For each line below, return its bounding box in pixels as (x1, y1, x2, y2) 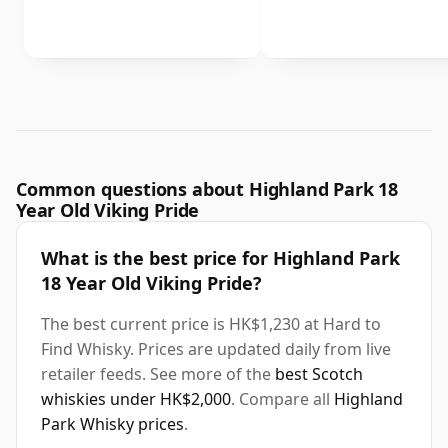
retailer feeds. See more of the (41, 363, 275, 386)
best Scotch (275, 363, 363, 386)
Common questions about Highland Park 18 (16, 177, 398, 202)
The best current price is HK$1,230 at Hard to (41, 313, 381, 336)
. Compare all (231, 388, 334, 411)
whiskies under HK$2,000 (41, 388, 231, 411)
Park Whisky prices (41, 413, 184, 436)
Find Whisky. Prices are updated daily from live (41, 338, 391, 361)
